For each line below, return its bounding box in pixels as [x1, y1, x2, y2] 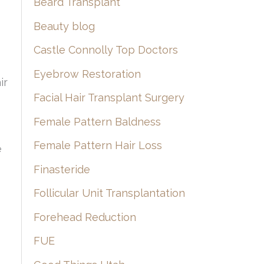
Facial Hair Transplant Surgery [33, 91, 184, 104]
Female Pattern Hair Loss [33, 139, 162, 152]
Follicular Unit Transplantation [33, 187, 185, 200]
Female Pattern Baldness [33, 115, 161, 128]
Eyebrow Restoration [33, 67, 141, 80]
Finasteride [33, 163, 90, 176]
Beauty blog [33, 19, 95, 32]
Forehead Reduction [33, 210, 136, 223]
